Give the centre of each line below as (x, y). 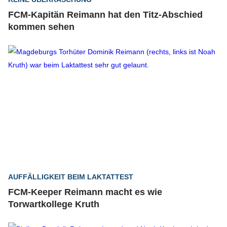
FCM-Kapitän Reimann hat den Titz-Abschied (105, 15)
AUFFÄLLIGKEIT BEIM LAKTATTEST (71, 177)
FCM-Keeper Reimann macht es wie (85, 192)
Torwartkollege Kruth (54, 204)
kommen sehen (41, 27)
